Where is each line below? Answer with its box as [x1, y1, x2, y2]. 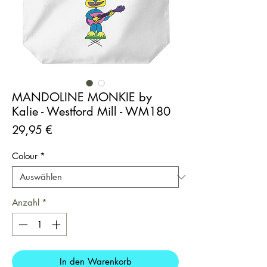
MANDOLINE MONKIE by [12, 89, 152, 105]
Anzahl [12, 197, 39, 209]
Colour [12, 150, 38, 162]
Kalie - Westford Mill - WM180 [12, 104, 170, 120]
